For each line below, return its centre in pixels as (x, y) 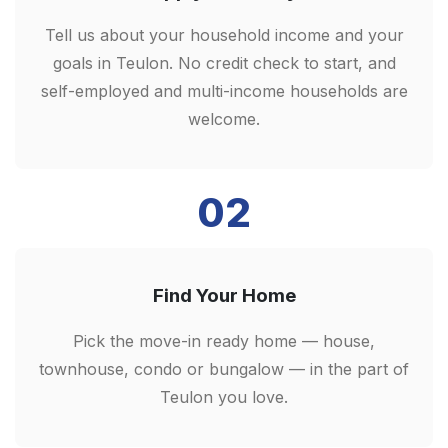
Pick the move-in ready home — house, (224, 340)
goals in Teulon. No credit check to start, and (224, 63)
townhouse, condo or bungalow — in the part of (224, 368)
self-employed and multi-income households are (224, 91)
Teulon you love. (224, 396)
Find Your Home (224, 296)
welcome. (224, 119)
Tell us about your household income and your (224, 35)
